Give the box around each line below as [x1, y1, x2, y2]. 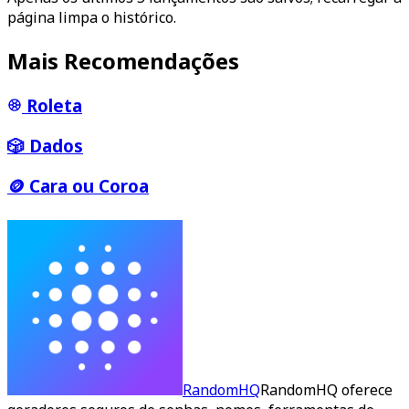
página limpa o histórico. [7, 7, 176, 28]
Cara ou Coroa [29, 173, 149, 197]
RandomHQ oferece [260, 380, 393, 401]
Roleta [26, 94, 82, 118]
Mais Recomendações [7, 46, 239, 77]
